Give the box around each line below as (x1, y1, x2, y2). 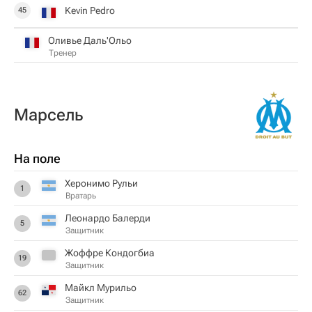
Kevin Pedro (65, 4, 115, 16)
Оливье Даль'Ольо (48, 34, 132, 46)
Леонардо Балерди (65, 212, 150, 224)
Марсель (14, 105, 83, 125)
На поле (14, 151, 61, 166)
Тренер (49, 47, 77, 58)
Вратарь (65, 191, 96, 201)
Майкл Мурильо (65, 282, 136, 293)
